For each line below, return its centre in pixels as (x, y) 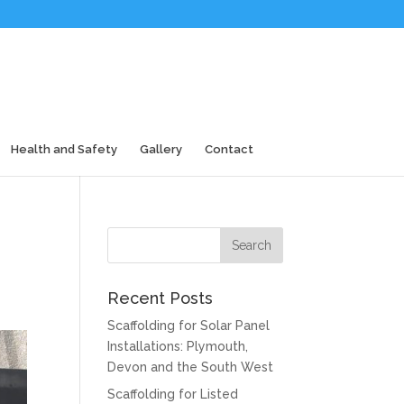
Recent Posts (161, 298)
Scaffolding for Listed (173, 394)
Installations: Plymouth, (178, 346)
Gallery (161, 149)
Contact (229, 149)
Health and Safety (64, 149)
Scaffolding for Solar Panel (189, 326)
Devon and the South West (191, 367)
